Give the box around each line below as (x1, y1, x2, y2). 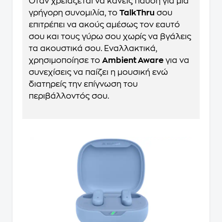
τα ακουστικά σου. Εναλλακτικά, (29, 45, 157, 53)
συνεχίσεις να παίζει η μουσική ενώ (29, 68, 168, 77)
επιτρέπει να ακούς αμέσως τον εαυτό (29, 21, 180, 29)
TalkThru (119, 9, 155, 17)
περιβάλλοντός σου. (29, 92, 109, 101)
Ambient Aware (102, 56, 164, 65)
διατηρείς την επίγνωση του (29, 80, 138, 89)
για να (164, 56, 189, 65)
